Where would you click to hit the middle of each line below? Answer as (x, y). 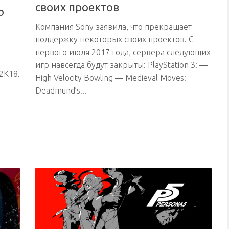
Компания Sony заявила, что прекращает (113, 26)
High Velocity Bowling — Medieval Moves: (111, 77)
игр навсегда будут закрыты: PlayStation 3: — (121, 65)
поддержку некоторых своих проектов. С (114, 39)
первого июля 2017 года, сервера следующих (123, 52)
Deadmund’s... (61, 90)
